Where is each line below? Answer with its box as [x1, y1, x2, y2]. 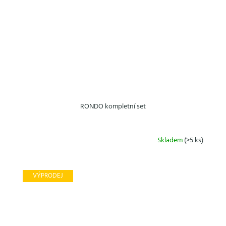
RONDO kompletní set [80, 101, 146, 113]
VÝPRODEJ [33, 171, 63, 182]
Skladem [157, 134, 184, 146]
